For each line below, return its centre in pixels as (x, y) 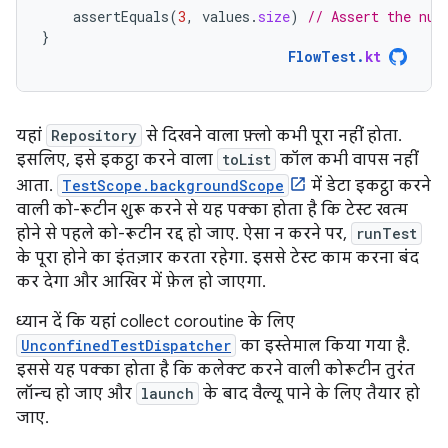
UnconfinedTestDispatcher (126, 345)
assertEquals (121, 16)
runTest (386, 233)
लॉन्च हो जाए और (76, 393)
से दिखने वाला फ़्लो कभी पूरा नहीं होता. (272, 135)
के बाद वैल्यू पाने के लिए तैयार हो (309, 393)
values (226, 16)
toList (246, 159)
